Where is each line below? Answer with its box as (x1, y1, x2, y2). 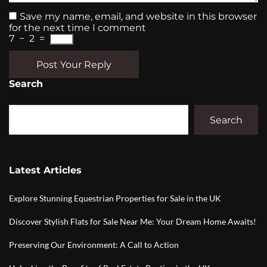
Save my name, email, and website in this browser (20, 11, 257, 22)
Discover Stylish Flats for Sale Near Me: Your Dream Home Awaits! (9, 216, 256, 226)
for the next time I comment (9, 22, 146, 33)
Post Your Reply (36, 58, 111, 70)
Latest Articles (9, 164, 82, 176)
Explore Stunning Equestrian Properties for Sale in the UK (9, 193, 221, 203)
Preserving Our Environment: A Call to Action (9, 240, 179, 250)
